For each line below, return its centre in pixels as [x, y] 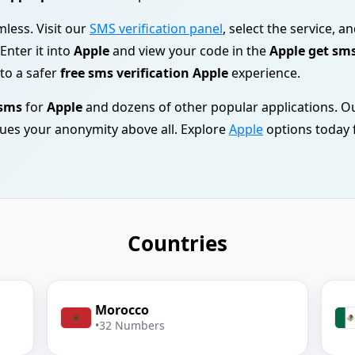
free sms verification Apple [144, 73]
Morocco [122, 310]
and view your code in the [189, 51]
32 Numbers [132, 325]
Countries [177, 243]
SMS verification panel [156, 29]
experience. [264, 73]
